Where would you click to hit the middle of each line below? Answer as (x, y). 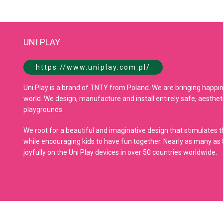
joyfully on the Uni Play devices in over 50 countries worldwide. (120, 153)
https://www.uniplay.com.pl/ (93, 67)
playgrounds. (44, 110)
